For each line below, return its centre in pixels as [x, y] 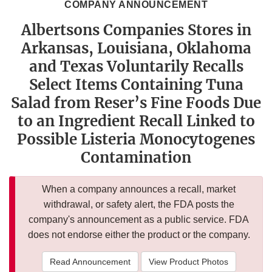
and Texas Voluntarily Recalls [136, 67]
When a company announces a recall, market [139, 189]
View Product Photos [188, 262]
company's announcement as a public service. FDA [139, 220]
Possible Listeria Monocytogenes [136, 140]
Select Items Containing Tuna [136, 85]
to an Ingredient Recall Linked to [136, 121]
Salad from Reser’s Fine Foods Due [136, 103]
